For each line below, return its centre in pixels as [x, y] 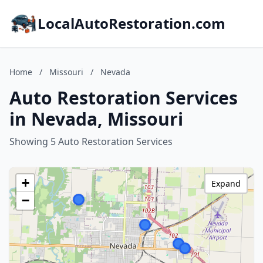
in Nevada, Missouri [96, 119]
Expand [226, 183]
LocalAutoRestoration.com [131, 23]
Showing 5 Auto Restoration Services [91, 141]
